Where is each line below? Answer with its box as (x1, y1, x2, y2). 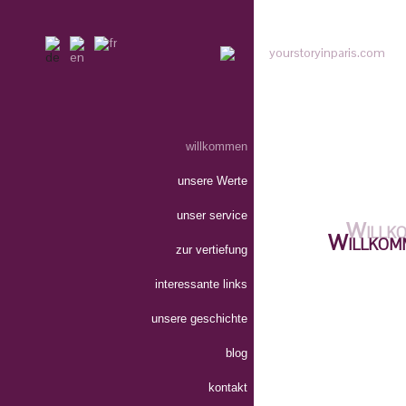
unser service (177, 208, 247, 222)
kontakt (208, 380, 247, 394)
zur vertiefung (176, 242, 247, 256)
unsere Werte (178, 173, 247, 188)
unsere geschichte (151, 311, 247, 325)
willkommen (186, 139, 247, 153)
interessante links (155, 276, 247, 291)
